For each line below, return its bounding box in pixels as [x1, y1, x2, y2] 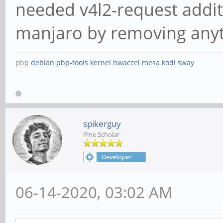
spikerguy [83, 117, 121, 129]
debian [31, 58, 54, 68]
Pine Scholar [83, 129, 119, 139]
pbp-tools [56, 58, 88, 68]
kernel [90, 58, 111, 68]
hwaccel [113, 58, 140, 68]
